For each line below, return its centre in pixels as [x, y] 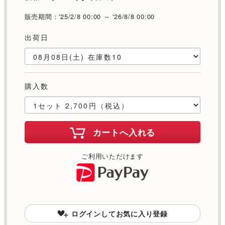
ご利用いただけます [113, 156]
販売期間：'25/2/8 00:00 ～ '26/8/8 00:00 [90, 17]
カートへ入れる [124, 132]
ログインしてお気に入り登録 [119, 213]
